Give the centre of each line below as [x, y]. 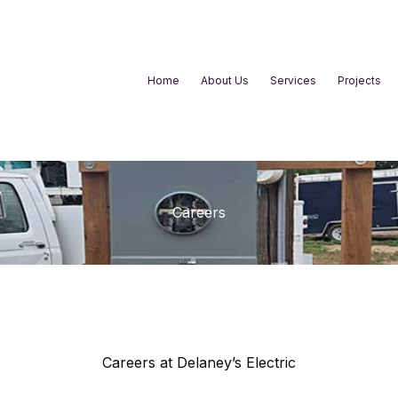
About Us [225, 80]
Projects [359, 80]
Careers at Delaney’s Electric [199, 362]
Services [293, 80]
